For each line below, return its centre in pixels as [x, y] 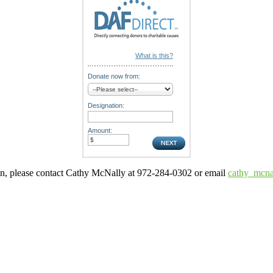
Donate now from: [114, 76]
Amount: [100, 130]
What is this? [154, 55]
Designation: [106, 105]
